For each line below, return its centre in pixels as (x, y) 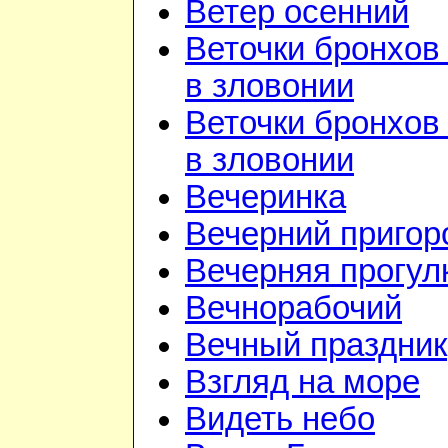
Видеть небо (280, 419)
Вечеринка (265, 197)
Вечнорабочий (293, 308)
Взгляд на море (302, 382)
